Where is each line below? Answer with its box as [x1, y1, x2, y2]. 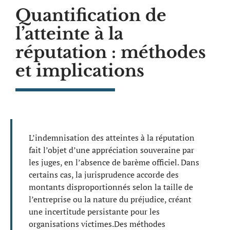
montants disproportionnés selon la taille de [29, 181, 193, 193]
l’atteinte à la [15, 24, 123, 44]
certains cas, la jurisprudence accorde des [29, 169, 179, 180]
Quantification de [15, 5, 166, 26]
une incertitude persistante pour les [29, 206, 160, 217]
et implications [15, 61, 144, 81]
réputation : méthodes [15, 42, 206, 63]
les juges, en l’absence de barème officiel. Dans [29, 157, 199, 168]
